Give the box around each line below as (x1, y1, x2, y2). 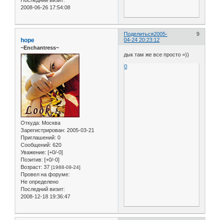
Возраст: (21, 164, 42, 170)
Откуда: (21, 120, 40, 126)
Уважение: (21, 149, 46, 156)
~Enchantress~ (21, 45, 59, 51)
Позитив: (21, 157, 43, 163)
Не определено (21, 179, 58, 185)
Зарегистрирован (21, 127, 64, 134)
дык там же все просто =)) (124, 51, 190, 57)
